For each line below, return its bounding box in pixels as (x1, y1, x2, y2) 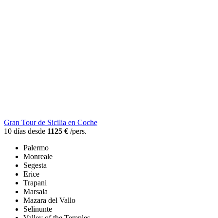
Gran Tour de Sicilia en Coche (4, 118, 97, 127)
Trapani (23, 179, 47, 187)
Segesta (23, 161, 47, 170)
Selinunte (23, 205, 52, 214)
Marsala (23, 187, 48, 196)
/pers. (68, 127, 87, 136)
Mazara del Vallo (23, 196, 75, 205)
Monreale (23, 152, 53, 161)
